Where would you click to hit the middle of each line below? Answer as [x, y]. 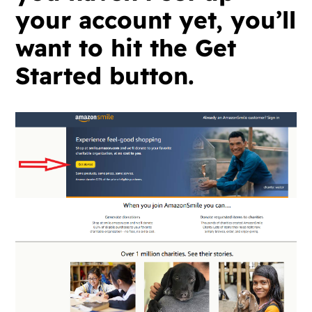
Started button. [105, 75]
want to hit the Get [126, 47]
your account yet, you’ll [156, 19]
